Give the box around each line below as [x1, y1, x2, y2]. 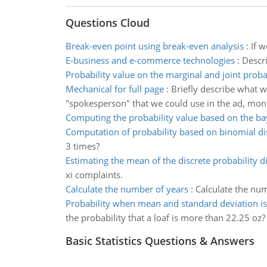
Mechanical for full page [65, 83, 164, 95]
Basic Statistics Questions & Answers [65, 234, 254, 248]
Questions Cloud [65, 15, 150, 30]
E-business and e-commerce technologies [65, 54, 235, 66]
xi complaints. [65, 169, 123, 181]
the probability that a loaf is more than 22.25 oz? [65, 212, 265, 223]
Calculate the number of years [65, 183, 188, 195]
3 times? [65, 140, 100, 152]
